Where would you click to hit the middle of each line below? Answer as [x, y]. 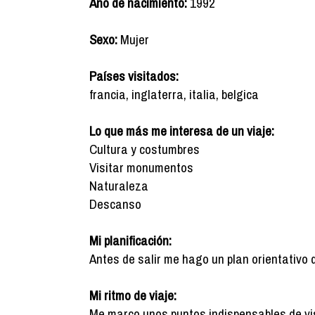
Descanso [115, 204]
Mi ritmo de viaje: [133, 295]
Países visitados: [134, 76]
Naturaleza [119, 186]
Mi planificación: [130, 240]
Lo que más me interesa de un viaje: [182, 131]
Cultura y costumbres [144, 149]
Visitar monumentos [141, 167]
